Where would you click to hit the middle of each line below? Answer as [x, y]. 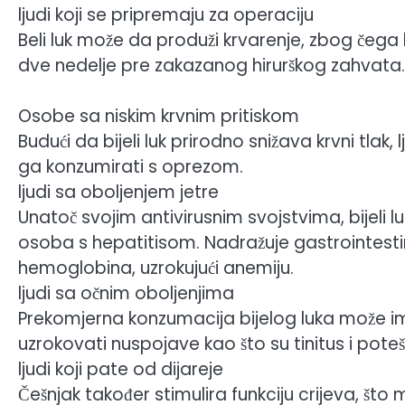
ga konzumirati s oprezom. [131, 167]
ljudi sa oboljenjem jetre [118, 193]
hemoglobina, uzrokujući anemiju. [156, 268]
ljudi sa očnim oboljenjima [126, 294]
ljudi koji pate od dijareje [121, 370]
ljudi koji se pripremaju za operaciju [166, 14]
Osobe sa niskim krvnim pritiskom [159, 117]
